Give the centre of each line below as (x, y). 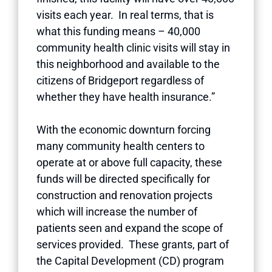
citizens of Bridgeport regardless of (120, 80)
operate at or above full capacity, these (129, 162)
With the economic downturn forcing (124, 129)
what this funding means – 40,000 (118, 31)
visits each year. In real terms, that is (125, 15)
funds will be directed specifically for (123, 178)
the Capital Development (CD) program (130, 260)
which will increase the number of (117, 211)
